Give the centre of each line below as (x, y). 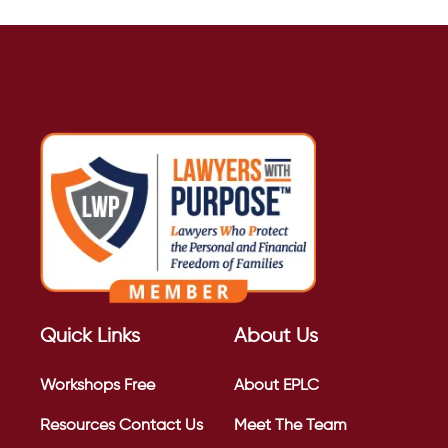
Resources (77, 425)
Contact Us (161, 425)
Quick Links (90, 336)
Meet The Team (290, 425)
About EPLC (276, 385)
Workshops (80, 385)
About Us (276, 336)
